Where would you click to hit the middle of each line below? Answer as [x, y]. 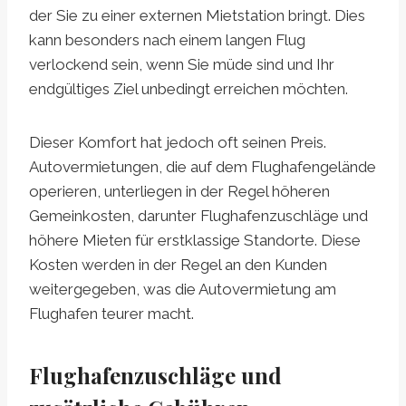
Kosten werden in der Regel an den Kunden [178, 265]
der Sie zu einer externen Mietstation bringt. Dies [197, 16]
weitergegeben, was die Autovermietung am [183, 290]
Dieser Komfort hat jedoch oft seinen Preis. [178, 143]
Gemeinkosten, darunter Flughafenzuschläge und [198, 216]
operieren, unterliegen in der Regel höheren [179, 192]
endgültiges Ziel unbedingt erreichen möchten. [188, 89]
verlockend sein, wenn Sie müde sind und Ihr [182, 65]
